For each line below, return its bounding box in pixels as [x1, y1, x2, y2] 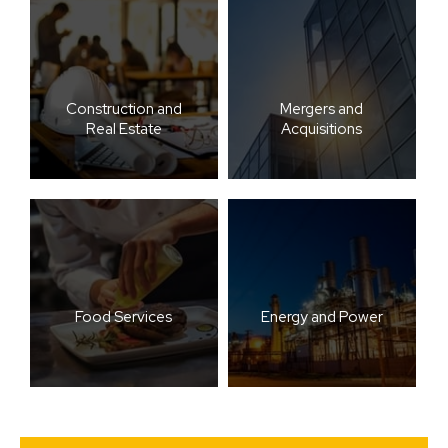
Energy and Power [260, 306, 383, 327]
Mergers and [280, 98, 364, 119]
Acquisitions [281, 118, 363, 139]
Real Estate [85, 118, 162, 139]
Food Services [75, 306, 173, 327]
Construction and [65, 98, 182, 119]
